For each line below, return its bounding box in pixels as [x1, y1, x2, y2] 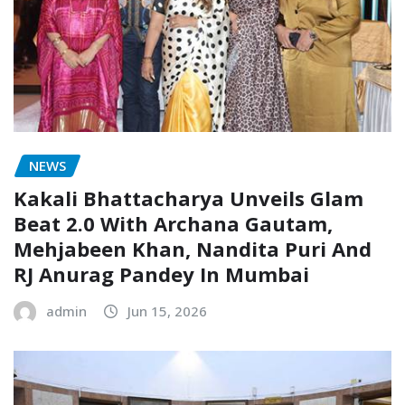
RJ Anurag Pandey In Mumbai [14, 260, 309, 288]
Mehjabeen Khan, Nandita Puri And [14, 235, 372, 263]
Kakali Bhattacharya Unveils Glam [14, 184, 363, 212]
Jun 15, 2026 [127, 302, 207, 321]
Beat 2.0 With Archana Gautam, [14, 210, 333, 238]
